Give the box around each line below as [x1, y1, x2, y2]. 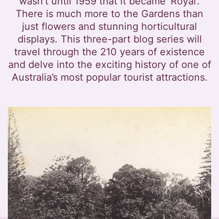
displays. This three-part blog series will [17, 33, 202, 45]
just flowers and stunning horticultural [22, 21, 197, 32]
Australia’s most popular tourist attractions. [11, 71, 208, 83]
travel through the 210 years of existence [14, 46, 205, 58]
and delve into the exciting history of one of [8, 59, 211, 70]
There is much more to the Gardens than [16, 8, 203, 20]
